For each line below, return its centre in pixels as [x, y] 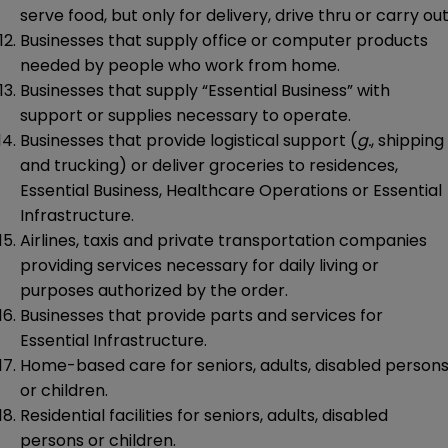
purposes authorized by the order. [154, 291]
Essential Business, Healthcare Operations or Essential [231, 191]
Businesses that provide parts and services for [201, 316]
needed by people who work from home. [180, 66]
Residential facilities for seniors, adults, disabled [204, 416]
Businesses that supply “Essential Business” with [205, 91]
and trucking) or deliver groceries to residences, [209, 166]
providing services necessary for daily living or [199, 266]
